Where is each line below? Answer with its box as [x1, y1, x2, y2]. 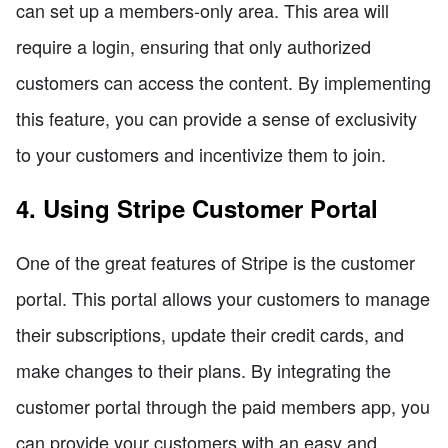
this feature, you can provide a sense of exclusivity [16, 104, 417, 131]
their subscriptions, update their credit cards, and [16, 320, 404, 347]
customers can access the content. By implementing [16, 68, 431, 95]
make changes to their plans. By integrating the [16, 356, 391, 383]
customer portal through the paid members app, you [16, 392, 430, 419]
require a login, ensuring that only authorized [16, 32, 371, 59]
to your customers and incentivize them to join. [16, 140, 386, 167]
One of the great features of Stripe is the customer [16, 248, 415, 275]
